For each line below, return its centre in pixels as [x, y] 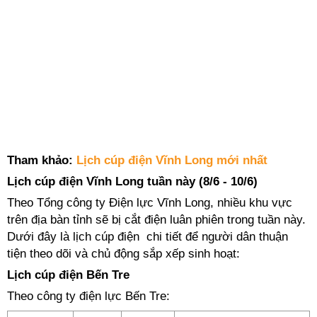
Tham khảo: [42, 160]
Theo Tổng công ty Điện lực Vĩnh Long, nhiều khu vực [150, 203]
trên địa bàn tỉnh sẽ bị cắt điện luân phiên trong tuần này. [156, 220]
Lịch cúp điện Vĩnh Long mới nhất [172, 160]
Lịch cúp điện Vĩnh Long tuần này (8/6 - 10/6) [132, 181]
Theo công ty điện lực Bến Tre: [88, 296]
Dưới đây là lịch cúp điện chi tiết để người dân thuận [148, 237]
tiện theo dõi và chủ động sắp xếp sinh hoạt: [123, 254]
